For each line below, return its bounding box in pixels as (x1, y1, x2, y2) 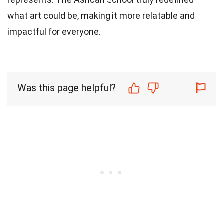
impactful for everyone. (7, 26, 101, 37)
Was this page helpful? (17, 82, 116, 94)
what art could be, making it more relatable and (7, 10, 195, 21)
